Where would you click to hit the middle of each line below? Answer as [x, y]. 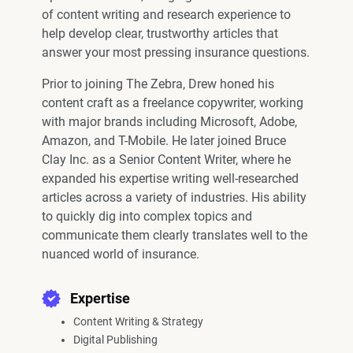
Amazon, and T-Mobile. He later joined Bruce [164, 141]
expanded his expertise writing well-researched [171, 178]
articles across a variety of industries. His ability [175, 197]
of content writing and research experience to [167, 15]
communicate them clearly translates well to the [175, 235]
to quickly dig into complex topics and [147, 216]
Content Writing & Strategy [139, 321]
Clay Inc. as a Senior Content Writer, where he [167, 160]
